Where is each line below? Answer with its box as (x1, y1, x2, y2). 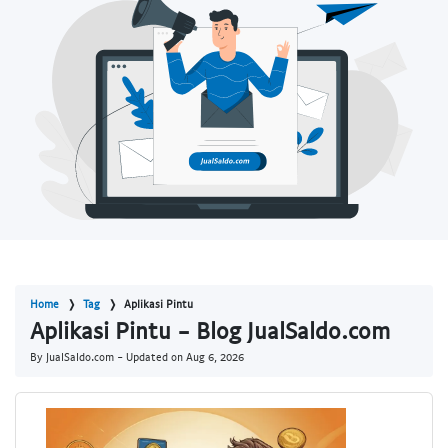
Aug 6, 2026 (186, 350, 244, 364)
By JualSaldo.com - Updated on (30, 350, 186, 364)
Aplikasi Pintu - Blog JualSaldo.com (30, 316, 390, 345)
